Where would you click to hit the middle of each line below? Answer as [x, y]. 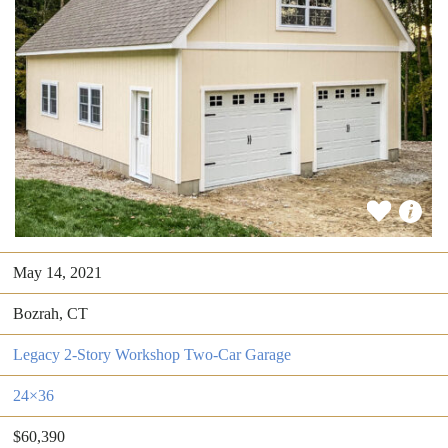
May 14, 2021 [57, 273]
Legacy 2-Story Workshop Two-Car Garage [152, 355]
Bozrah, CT [50, 314]
